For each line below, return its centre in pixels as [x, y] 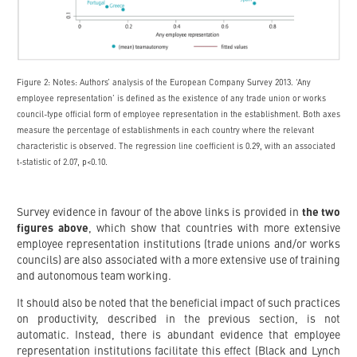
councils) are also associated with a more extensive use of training [178, 260]
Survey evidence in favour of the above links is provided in [159, 212]
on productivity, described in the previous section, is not [178, 319]
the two [321, 212]
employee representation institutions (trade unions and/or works [178, 244]
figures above [53, 228]
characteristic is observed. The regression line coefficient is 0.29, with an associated [176, 147]
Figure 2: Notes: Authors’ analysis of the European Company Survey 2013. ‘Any [164, 83]
